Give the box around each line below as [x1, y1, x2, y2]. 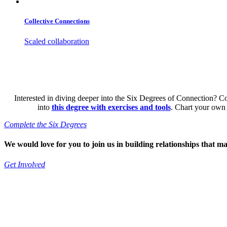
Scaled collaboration [24, 36, 89, 46]
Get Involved [4, 160, 45, 169]
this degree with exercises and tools [51, 103, 171, 112]
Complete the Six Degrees [4, 120, 87, 129]
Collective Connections [24, 17, 90, 25]
